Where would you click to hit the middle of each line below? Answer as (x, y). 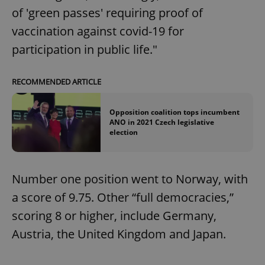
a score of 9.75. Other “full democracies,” (123, 198)
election (124, 132)
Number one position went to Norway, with (130, 179)
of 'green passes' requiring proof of (107, 12)
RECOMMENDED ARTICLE (56, 81)
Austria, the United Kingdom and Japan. (119, 234)
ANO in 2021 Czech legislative (162, 122)
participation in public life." (85, 49)
